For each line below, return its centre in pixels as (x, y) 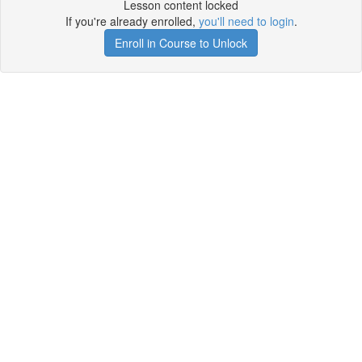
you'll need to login (246, 21)
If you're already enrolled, (132, 21)
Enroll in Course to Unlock (181, 43)
